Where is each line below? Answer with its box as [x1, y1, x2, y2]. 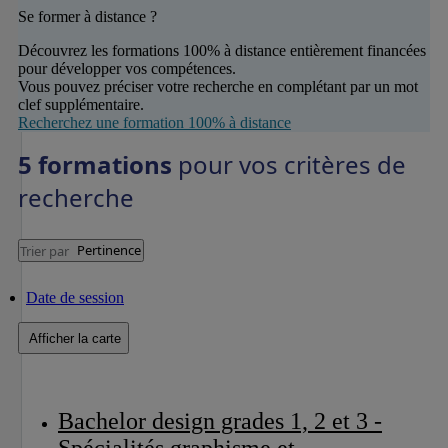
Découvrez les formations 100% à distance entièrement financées [18, 41, 426, 59]
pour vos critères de [178, 147, 406, 181]
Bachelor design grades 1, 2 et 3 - [58, 408, 74, 435]
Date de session [26, 288, 124, 306]
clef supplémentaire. [18, 95, 144, 113]
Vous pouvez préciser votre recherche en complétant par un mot [18, 77, 418, 95]
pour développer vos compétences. [18, 59, 236, 77]
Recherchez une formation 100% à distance [18, 113, 291, 131]
